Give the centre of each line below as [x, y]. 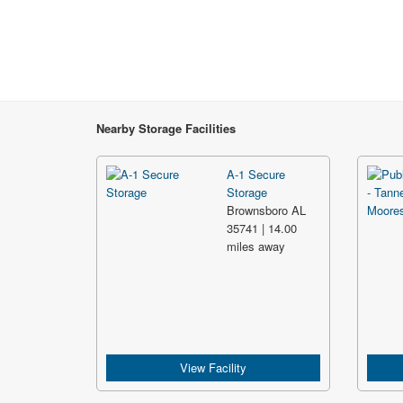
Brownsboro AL [266, 210]
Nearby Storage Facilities [166, 128]
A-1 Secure [256, 174]
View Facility [213, 367]
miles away [256, 246]
